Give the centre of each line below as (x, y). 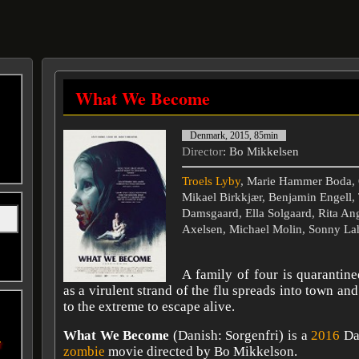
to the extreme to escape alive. (149, 306)
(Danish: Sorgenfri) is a (240, 335)
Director (202, 151)
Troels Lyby (211, 181)
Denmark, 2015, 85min (234, 135)
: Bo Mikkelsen (261, 151)
